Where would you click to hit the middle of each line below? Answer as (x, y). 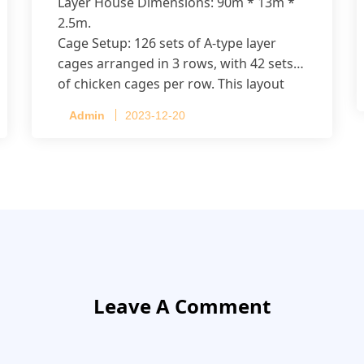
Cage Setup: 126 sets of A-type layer (167, 43)
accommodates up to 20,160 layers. (166, 104)
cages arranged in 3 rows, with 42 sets (175, 64)
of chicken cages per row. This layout (171, 84)
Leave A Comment (182, 306)
